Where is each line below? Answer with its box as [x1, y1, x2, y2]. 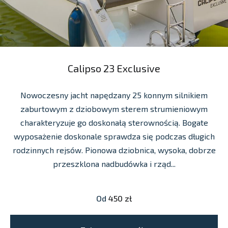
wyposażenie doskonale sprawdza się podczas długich [13, 131, 215, 141]
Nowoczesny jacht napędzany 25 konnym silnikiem [20, 90, 208, 100]
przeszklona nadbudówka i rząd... [52, 158, 176, 168]
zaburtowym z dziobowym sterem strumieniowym [20, 103, 208, 113]
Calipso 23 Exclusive [68, 62, 160, 74]
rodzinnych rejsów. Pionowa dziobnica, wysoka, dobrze [12, 145, 216, 155]
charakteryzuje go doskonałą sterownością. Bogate [20, 117, 208, 127]
